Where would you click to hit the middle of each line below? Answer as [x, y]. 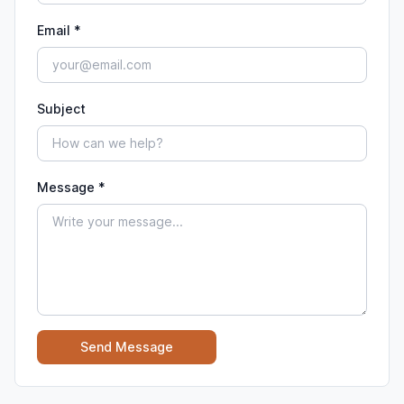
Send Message [127, 346]
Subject [61, 108]
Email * [59, 30]
